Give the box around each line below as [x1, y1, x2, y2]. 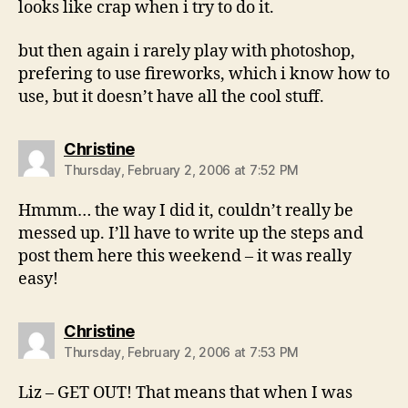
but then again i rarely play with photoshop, [18, 40, 355, 62]
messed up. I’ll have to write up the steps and [18, 222, 363, 244]
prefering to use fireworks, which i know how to [18, 63, 390, 85]
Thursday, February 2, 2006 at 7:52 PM [64, 161, 300, 178]
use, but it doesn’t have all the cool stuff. [18, 86, 324, 107]
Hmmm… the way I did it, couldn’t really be [18, 199, 353, 221]
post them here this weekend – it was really [18, 245, 352, 267]
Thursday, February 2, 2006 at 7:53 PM [64, 343, 300, 360]
